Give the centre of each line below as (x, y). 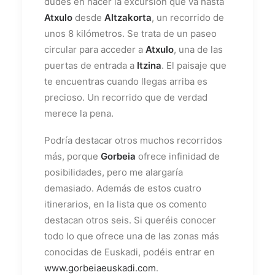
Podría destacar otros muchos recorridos (133, 140)
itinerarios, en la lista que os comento (126, 204)
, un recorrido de (188, 17)
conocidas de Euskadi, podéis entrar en (130, 252)
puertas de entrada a (91, 65)
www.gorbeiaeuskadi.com (100, 268)
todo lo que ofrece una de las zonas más (132, 236)
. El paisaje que (194, 65)
